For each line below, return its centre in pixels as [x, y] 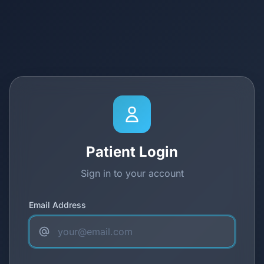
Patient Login [132, 151]
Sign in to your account [132, 173]
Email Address [57, 204]
